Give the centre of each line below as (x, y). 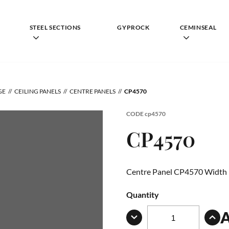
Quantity (143, 194)
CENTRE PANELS (93, 91)
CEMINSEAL (198, 27)
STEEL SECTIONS (55, 27)
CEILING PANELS (38, 91)
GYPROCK (133, 27)
